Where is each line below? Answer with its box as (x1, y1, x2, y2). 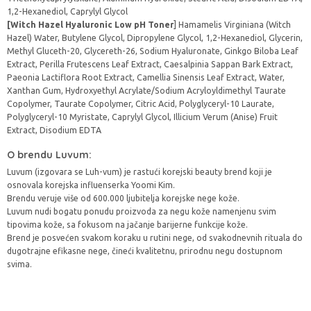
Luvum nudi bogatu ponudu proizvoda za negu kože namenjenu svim (7, 207, 276, 216)
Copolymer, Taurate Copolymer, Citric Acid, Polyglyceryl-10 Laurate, (7, 99, 274, 108)
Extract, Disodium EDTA (7, 126, 101, 135)
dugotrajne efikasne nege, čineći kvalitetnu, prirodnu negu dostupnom (7, 246, 283, 255)
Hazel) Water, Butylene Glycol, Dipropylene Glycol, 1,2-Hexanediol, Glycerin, (7, 33, 303, 42)
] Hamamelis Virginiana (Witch (174, 20, 291, 29)
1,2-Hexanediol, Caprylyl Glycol (7, 7, 128, 16)
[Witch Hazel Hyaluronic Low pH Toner (7, 20, 174, 29)
